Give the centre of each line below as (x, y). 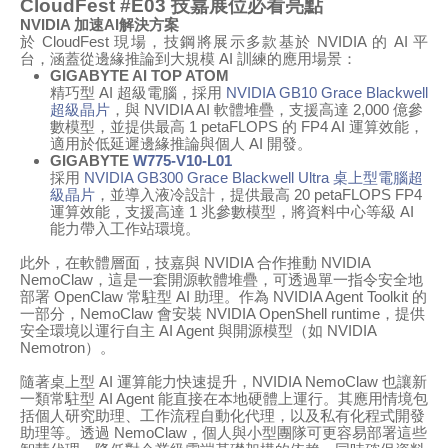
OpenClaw (88, 297)
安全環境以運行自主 (87, 331)
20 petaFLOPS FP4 (356, 195)
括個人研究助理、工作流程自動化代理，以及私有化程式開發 (222, 416)
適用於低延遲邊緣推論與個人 (147, 144)
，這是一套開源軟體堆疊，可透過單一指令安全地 (258, 280)
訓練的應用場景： (297, 59)
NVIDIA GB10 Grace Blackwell (327, 93)
